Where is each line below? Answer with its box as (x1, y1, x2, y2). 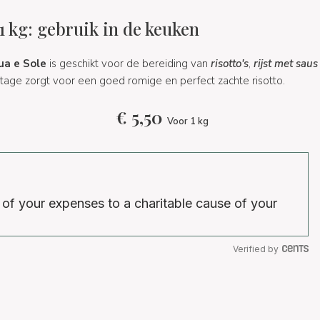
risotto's (210, 56, 249, 71)
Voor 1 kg (166, 114, 209, 128)
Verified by (233, 244, 279, 255)
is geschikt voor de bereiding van (46, 56, 211, 71)
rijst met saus (253, 56, 318, 71)
